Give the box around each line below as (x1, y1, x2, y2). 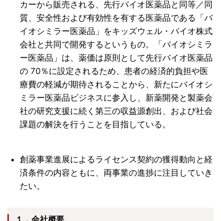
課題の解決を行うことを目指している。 (20, 119, 171, 130)
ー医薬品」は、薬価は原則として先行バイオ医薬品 (20, 53, 213, 63)
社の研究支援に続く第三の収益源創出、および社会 (20, 106, 213, 116)
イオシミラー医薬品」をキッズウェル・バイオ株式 (20, 26, 213, 37)
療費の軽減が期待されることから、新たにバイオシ (20, 79, 213, 90)
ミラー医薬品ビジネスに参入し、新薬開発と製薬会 (20, 93, 213, 103)
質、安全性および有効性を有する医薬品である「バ (20, 13, 213, 23)
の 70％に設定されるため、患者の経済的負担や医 (20, 66, 209, 76)
